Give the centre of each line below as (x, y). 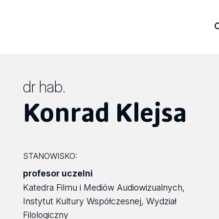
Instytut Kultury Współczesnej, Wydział (100, 201)
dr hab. (44, 87)
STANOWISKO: (50, 156)
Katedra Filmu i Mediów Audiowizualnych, (104, 187)
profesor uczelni (58, 173)
